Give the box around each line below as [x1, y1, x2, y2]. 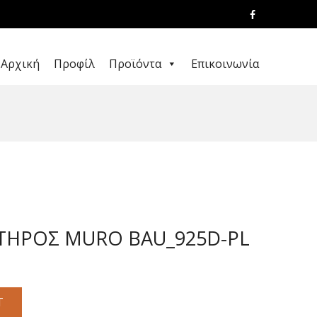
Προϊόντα [109, 56, 161, 71]
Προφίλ [54, 56, 95, 71]
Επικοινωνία [191, 56, 259, 71]
